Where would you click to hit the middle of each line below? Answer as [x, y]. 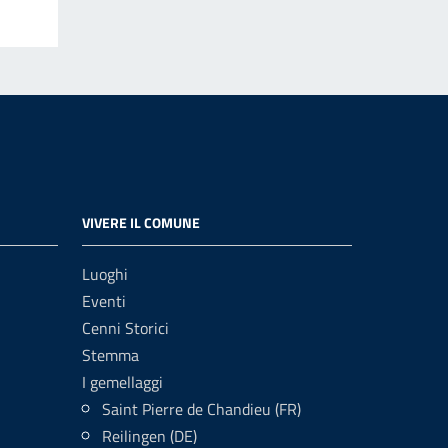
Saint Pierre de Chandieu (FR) [201, 409]
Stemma [110, 355]
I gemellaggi [122, 382]
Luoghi [105, 274]
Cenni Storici [125, 328]
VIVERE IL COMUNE [141, 222]
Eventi [104, 301]
